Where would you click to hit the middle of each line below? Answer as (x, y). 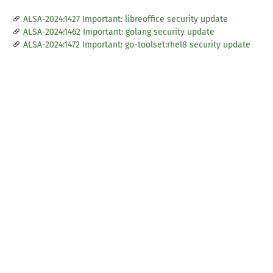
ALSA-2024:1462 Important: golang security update (119, 32)
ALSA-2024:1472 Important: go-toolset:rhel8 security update (137, 45)
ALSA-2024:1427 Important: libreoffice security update (126, 19)
